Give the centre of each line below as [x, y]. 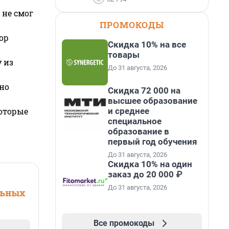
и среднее [129, 111]
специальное [135, 121]
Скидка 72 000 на [144, 90]
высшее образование [153, 101]
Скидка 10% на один [150, 164]
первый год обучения [153, 142]
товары [124, 55]
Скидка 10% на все [147, 44]
